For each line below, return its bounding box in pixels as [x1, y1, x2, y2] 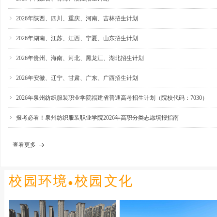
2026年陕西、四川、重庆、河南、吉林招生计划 [16, 15, 138, 22]
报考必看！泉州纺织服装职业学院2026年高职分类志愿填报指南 [16, 114, 179, 121]
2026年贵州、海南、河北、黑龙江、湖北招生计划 [16, 55, 144, 62]
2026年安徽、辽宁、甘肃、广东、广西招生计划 [16, 75, 138, 81]
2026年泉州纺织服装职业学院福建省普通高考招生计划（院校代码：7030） [16, 94, 208, 101]
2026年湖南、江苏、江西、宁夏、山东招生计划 [16, 35, 138, 42]
